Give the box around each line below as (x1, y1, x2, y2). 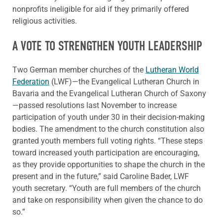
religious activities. (12, 16, 77, 26)
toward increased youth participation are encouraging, (12, 148, 199, 158)
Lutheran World (146, 65, 199, 75)
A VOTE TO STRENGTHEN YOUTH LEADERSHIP (12, 38, 202, 54)
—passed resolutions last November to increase (12, 101, 177, 110)
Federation (12, 77, 49, 87)
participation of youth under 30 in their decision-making (12, 112, 205, 122)
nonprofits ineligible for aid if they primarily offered (12, 4, 189, 14)
